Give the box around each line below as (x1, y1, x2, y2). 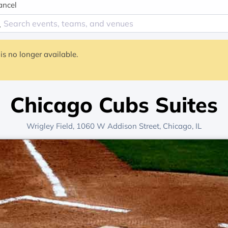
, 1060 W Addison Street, (73, 121, 163, 131)
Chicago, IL (163, 121, 202, 131)
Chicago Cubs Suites (10, 91, 218, 118)
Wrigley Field (26, 121, 73, 131)
